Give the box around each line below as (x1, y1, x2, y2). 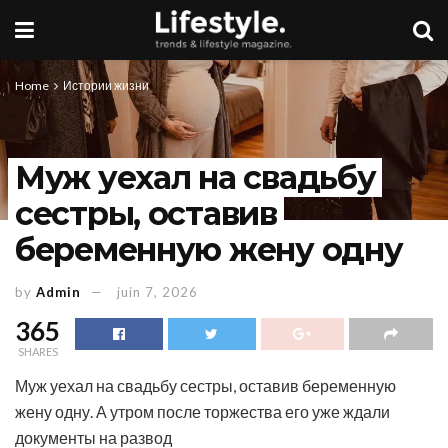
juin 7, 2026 (117, 283, 198, 300)
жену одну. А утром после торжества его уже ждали (15, 401, 390, 421)
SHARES (17, 344, 58, 358)
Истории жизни (63, 78, 149, 93)
